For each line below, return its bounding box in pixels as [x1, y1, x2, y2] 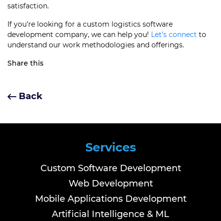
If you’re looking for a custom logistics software [7, 20, 173, 29]
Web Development [68, 178, 153, 189]
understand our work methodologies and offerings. [7, 40, 184, 49]
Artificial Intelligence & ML [52, 209, 169, 220]
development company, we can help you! [7, 30, 151, 39]
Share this [7, 59, 43, 68]
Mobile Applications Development [35, 193, 186, 204]
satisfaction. [7, 1, 49, 10]
